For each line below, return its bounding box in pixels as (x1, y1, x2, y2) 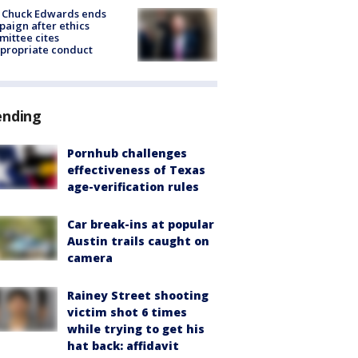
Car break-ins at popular (67, 216, 214, 232)
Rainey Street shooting (67, 287, 209, 303)
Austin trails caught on (67, 233, 209, 249)
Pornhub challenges (67, 145, 187, 161)
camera (67, 249, 113, 265)
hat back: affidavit (67, 337, 179, 353)
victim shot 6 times (67, 304, 187, 320)
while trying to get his (67, 320, 205, 336)
